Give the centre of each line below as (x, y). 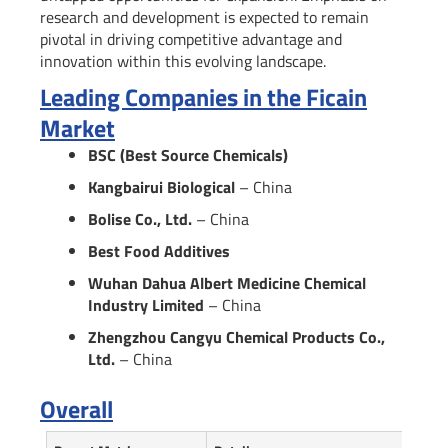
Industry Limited (146, 304)
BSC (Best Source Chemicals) (188, 154)
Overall (76, 408)
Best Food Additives (159, 250)
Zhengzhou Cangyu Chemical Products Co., (236, 336)
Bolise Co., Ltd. (140, 218)
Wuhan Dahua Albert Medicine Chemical (227, 282)
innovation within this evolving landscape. (183, 60)
